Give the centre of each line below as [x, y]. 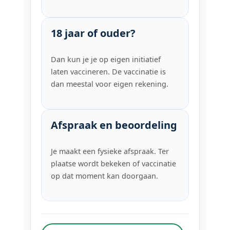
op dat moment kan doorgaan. [105, 176]
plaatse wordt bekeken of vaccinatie [114, 164]
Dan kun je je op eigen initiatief [106, 60]
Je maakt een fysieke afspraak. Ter [110, 151]
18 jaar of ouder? [93, 33]
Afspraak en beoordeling [114, 125]
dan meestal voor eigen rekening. [110, 84]
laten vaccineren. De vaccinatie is [109, 72]
